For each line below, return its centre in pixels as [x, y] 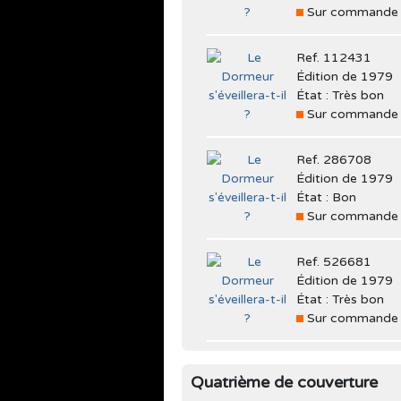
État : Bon [326, 197]
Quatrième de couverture [284, 382]
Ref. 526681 [334, 261]
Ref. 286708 [334, 159]
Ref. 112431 [334, 57]
